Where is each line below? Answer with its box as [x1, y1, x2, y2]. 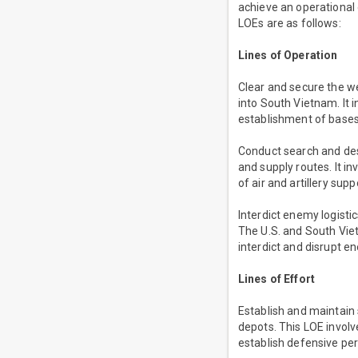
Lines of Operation [237, 49, 338, 62]
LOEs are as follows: [237, 17, 341, 30]
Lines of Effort [237, 272, 316, 286]
